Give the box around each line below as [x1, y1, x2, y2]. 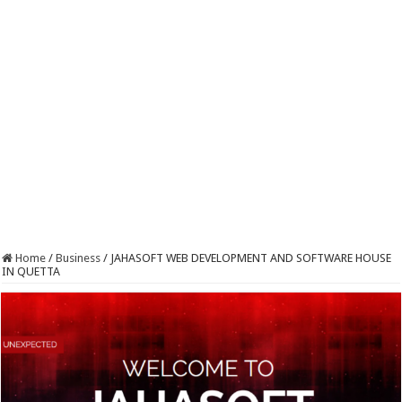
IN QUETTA [2, 265, 61, 279]
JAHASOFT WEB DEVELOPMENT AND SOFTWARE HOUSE [110, 251, 392, 266]
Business [56, 251, 101, 266]
